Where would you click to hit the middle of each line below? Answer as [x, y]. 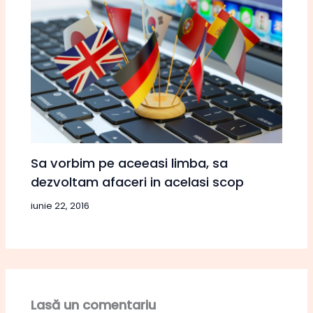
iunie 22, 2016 [60, 205]
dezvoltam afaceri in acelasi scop [138, 182]
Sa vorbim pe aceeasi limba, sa [130, 163]
